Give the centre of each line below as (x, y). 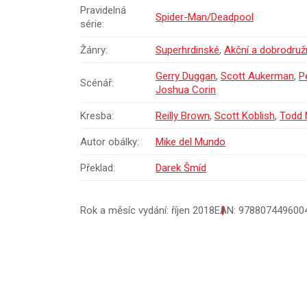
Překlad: (98, 168)
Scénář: (97, 83)
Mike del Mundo (191, 142)
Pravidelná (103, 10)
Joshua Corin (186, 89)
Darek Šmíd (181, 168)
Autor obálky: (110, 142)
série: (92, 24)
